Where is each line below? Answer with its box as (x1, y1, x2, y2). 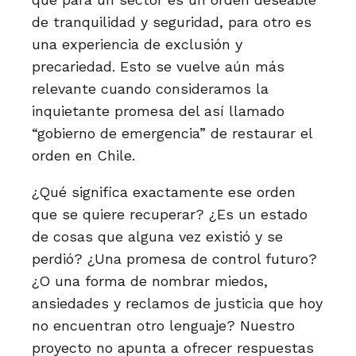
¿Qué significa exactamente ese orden (32, 184, 296, 200)
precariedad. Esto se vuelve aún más (32, 58, 284, 75)
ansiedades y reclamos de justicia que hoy (32, 295, 323, 311)
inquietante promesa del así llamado (32, 103, 284, 119)
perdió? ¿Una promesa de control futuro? (32, 250, 317, 267)
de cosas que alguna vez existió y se (32, 228, 283, 245)
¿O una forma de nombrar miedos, (32, 273, 268, 289)
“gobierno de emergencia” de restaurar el (32, 125, 312, 141)
